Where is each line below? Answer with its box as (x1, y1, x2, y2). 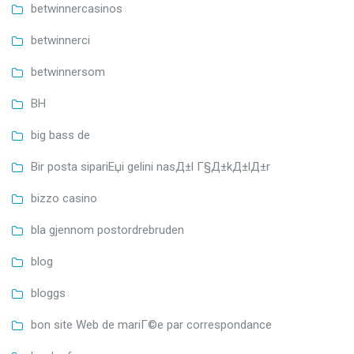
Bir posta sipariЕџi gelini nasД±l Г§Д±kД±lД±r (31, 159, 270, 174)
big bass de (31, 127, 90, 142)
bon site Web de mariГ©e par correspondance (31, 317, 272, 332)
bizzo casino (31, 190, 97, 205)
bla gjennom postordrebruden (31, 222, 184, 237)
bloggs (31, 285, 66, 300)
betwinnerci (31, 32, 90, 47)
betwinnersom (31, 64, 105, 79)
